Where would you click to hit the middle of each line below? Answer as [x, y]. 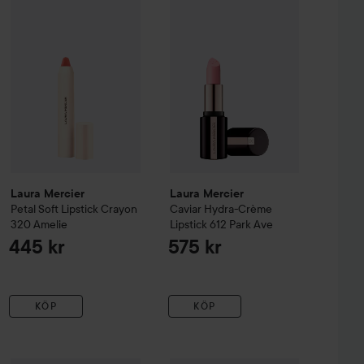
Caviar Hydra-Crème [221, 209]
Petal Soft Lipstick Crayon [74, 209]
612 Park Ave [241, 225]
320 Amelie [39, 225]
